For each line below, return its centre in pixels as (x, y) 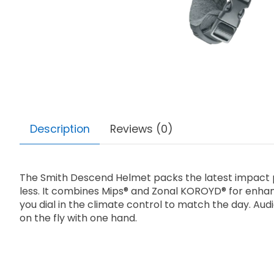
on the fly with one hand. (78, 218)
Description (60, 129)
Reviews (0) (141, 129)
